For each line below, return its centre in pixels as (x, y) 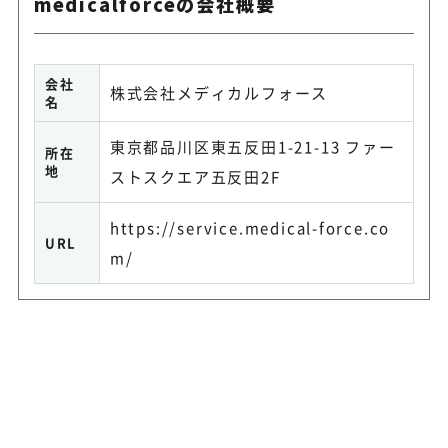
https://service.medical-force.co (250, 228)
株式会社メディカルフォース (219, 93)
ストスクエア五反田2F (195, 177)
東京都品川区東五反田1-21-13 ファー (252, 147)
